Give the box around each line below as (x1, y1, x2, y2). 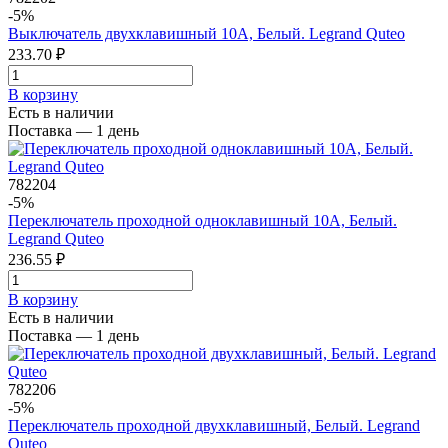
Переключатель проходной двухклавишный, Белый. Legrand (8, 416, 420, 434)
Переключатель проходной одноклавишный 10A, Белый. (8, 211, 397, 229)
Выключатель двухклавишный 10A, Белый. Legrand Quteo (8, 24, 405, 42)
